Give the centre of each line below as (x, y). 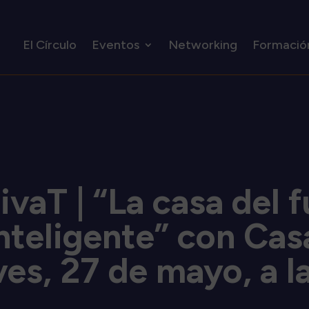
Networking (202, 44)
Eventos (115, 44)
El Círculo (49, 44)
